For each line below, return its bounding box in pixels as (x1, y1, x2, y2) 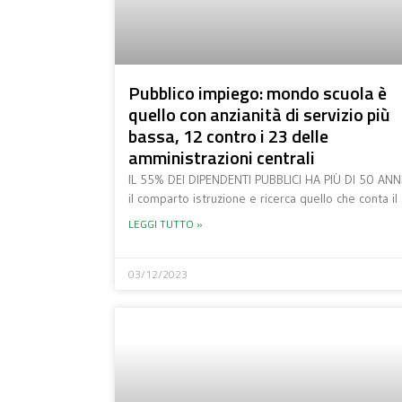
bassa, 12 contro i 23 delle (127, 121, 328, 150)
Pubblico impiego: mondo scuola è (127, 78, 387, 107)
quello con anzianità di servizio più (127, 100, 390, 128)
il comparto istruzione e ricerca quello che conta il (127, 189, 398, 206)
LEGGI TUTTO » (127, 214, 203, 232)
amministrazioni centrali (127, 143, 315, 171)
